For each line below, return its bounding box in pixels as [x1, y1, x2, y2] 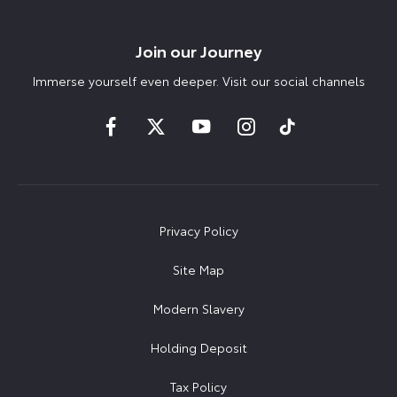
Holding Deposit [150, 339, 247, 357]
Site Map [173, 261, 224, 279]
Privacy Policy [159, 222, 238, 240]
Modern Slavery [152, 300, 245, 318]
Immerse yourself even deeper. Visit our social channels [32, 71, 365, 90]
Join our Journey [136, 38, 261, 62]
